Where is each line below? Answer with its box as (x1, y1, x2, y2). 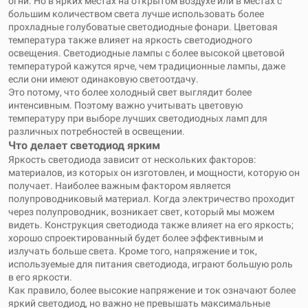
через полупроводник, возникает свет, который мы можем (8, 206, 274, 217)
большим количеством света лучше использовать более (8, 8, 264, 19)
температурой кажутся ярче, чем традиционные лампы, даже (8, 60, 285, 71)
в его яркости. (8, 272, 72, 283)
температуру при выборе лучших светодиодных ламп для (8, 113, 267, 124)
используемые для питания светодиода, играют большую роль (8, 258, 293, 269)
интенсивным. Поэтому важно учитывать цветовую (8, 100, 243, 111)
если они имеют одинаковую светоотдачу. (8, 74, 199, 85)
